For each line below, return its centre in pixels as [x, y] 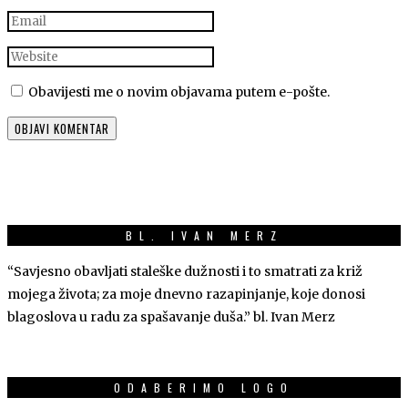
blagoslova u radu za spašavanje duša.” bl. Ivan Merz [171, 317]
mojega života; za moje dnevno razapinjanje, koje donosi [186, 295]
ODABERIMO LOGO [204, 388]
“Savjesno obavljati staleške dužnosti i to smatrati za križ [185, 272]
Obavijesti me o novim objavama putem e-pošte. [179, 92]
